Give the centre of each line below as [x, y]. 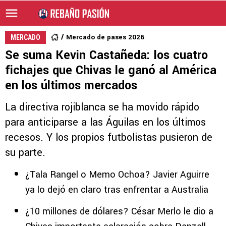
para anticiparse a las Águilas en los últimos [105, 122]
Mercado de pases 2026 [105, 37]
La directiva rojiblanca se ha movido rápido [102, 107]
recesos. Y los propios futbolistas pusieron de [109, 137]
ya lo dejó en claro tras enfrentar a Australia [117, 190]
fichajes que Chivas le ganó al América [111, 70]
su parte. [25, 153]
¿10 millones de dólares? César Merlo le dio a [119, 211]
